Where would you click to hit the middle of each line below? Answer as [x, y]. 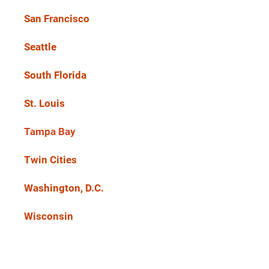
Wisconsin [49, 216]
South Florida [55, 75]
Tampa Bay [50, 131]
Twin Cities [50, 159]
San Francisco [57, 18]
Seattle [40, 47]
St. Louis [44, 103]
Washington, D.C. [64, 188]
